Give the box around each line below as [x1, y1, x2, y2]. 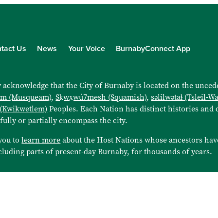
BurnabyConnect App [116, 44, 191, 54]
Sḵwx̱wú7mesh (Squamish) [55, 92, 147, 103]
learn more [21, 135, 61, 145]
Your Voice [68, 44, 105, 54]
